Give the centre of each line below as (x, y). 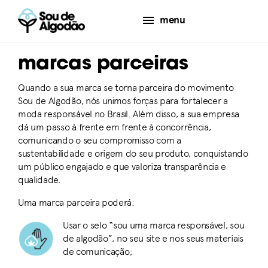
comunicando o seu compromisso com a (100, 140)
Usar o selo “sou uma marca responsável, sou (154, 225)
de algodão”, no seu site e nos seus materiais (153, 238)
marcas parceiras (103, 65)
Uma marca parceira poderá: (76, 202)
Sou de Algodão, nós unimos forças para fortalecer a (123, 101)
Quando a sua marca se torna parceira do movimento (126, 88)
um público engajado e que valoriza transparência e (122, 167)
